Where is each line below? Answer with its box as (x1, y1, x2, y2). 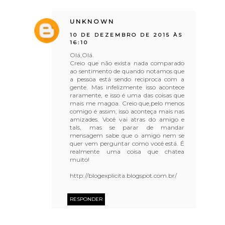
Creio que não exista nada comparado (70, 59, 185, 67)
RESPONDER (70, 195, 103, 202)
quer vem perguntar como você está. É (70, 139, 185, 147)
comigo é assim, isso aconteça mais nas (70, 107, 185, 115)
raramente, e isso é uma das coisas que (70, 91, 185, 99)
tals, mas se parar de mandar (70, 123, 185, 131)
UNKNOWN (70, 18, 115, 25)
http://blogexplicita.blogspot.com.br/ (70, 171, 177, 179)
